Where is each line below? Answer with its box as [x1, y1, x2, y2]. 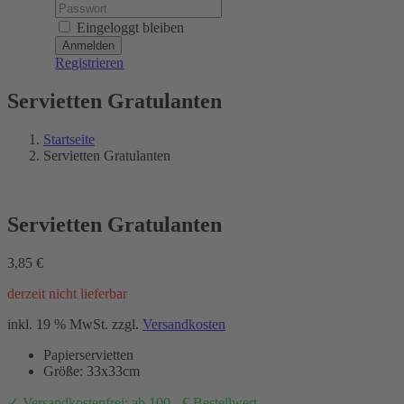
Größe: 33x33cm [43, 363, 140, 379]
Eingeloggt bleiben [73, 20, 185, 35]
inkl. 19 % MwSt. [7, 316, 108, 332]
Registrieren [55, 55, 124, 70]
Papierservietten [43, 346, 133, 363]
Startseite [43, 131, 95, 147]
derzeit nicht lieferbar [7, 285, 127, 301]
